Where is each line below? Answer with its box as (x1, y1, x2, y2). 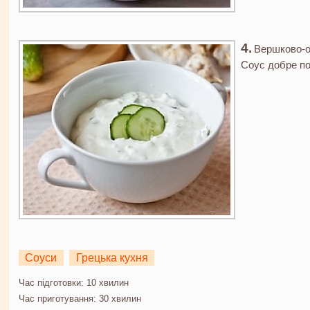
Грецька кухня (75, 252, 148, 264)
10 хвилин (83, 277, 129, 289)
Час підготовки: (18, 277, 84, 289)
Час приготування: (18, 293, 96, 304)
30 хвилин (95, 293, 141, 304)
